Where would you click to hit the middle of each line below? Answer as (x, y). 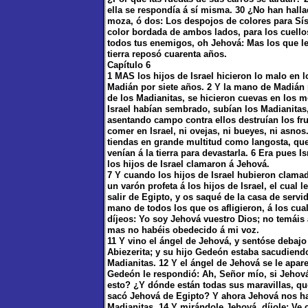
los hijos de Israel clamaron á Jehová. (188, 164)
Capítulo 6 (129, 65)
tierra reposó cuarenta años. (167, 54)
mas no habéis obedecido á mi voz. (183, 230)
